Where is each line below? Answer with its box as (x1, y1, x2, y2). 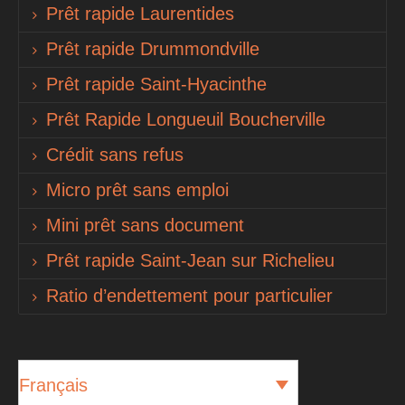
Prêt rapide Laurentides (46, 3, 234, 24)
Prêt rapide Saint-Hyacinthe (46, 73, 267, 94)
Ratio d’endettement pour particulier (46, 285, 333, 306)
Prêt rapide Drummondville (46, 38, 259, 59)
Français (19, 374, 88, 395)
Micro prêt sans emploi (46, 179, 229, 200)
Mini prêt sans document (46, 214, 244, 235)
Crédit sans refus (46, 144, 184, 165)
